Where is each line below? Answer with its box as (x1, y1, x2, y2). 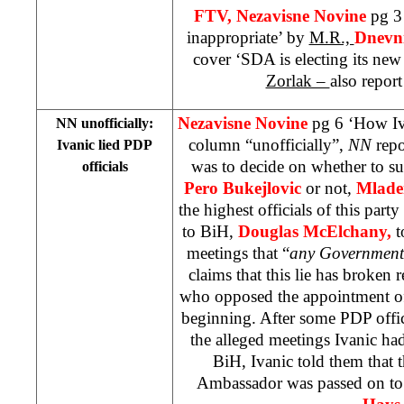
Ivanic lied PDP (57, 136, 152, 152)
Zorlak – (265, 70, 330, 90)
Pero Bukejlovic (184, 178, 306, 197)
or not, (306, 178, 356, 197)
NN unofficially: (56, 115, 153, 131)
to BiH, (182, 221, 238, 241)
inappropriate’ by (186, 27, 309, 47)
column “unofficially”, (188, 134, 348, 154)
